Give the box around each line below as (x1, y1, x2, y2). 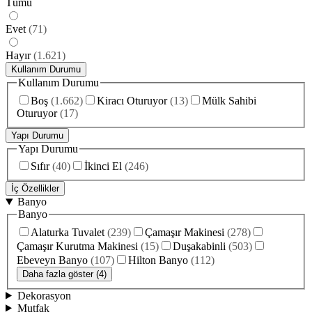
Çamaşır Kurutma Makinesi (17, 240, 138, 252)
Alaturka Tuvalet (31, 226, 104, 238)
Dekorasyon (17, 289, 71, 302)
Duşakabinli (173, 240, 226, 252)
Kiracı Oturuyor (97, 94, 167, 107)
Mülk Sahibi (202, 94, 256, 107)
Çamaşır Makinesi (145, 226, 224, 238)
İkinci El (84, 160, 122, 173)
